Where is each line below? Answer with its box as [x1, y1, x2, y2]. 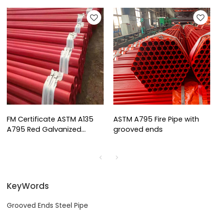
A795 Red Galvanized [7, 124, 82, 134]
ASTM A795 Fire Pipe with [113, 114, 199, 124]
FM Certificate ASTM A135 [7, 114, 94, 124]
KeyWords [7, 180, 49, 192]
